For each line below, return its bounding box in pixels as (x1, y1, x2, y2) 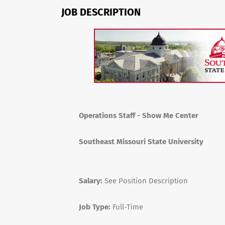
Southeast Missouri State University (79, 137, 203, 146)
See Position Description (102, 176, 188, 185)
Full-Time (110, 202, 143, 211)
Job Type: (79, 202, 110, 211)
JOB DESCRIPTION (61, 6, 141, 18)
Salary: (79, 176, 102, 185)
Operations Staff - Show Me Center (79, 111, 198, 120)
